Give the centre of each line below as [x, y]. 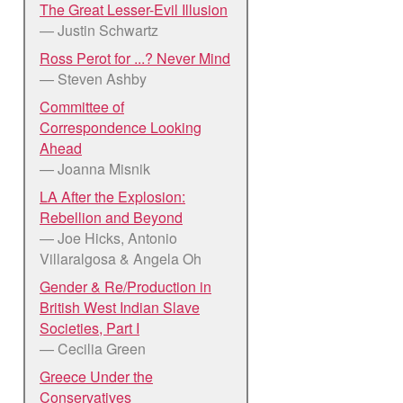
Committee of [82, 106]
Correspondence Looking [121, 127]
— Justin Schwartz [99, 30]
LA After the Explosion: [112, 196]
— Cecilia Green [93, 348]
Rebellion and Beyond [111, 217]
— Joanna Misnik [95, 168]
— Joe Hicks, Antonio [108, 237]
